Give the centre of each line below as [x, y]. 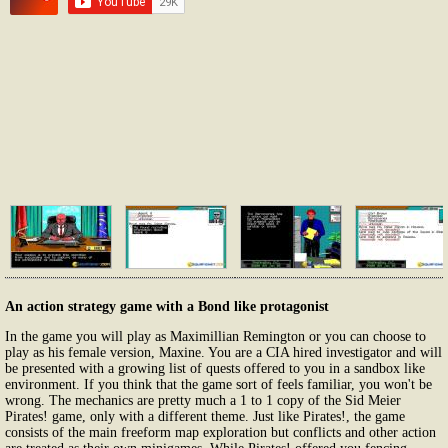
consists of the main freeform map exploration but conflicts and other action [220, 432]
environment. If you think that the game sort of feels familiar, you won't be [218, 384]
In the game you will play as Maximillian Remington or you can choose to [215, 336]
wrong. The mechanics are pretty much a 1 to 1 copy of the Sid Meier [203, 400]
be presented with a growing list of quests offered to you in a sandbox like [215, 368]
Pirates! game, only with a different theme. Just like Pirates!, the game [205, 416]
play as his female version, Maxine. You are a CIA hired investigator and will [223, 352]
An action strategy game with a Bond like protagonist [167, 306]
